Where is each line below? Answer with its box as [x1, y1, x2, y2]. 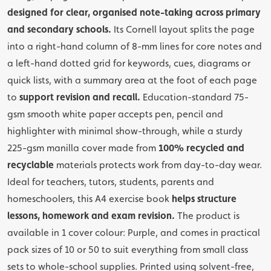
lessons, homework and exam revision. [7, 210, 175, 221]
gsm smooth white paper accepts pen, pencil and [7, 108, 223, 120]
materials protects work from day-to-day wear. [54, 159, 262, 171]
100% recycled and [158, 142, 244, 154]
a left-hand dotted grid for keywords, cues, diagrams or [7, 57, 250, 69]
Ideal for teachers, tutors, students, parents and [7, 176, 214, 188]
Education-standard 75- [140, 91, 249, 103]
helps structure [172, 193, 237, 204]
